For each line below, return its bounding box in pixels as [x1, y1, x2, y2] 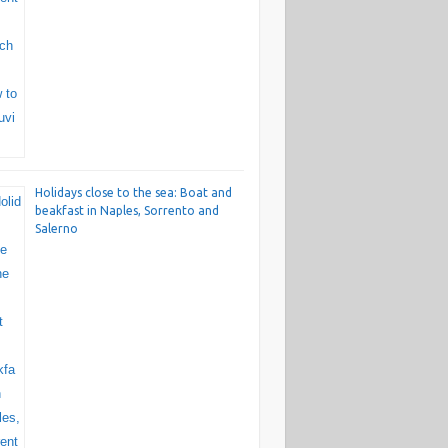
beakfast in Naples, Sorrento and [34, 204, 219, 218]
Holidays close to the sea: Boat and [34, 186, 232, 200]
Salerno [34, 222, 78, 236]
